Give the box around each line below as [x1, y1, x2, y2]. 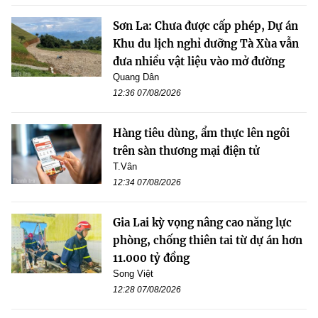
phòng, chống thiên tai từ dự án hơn [113, 233, 302, 247]
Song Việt [113, 268, 153, 279]
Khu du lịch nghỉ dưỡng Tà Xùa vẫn [113, 36, 299, 50]
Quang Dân [113, 71, 159, 82]
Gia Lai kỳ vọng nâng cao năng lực [113, 215, 292, 229]
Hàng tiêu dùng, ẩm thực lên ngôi [113, 126, 290, 140]
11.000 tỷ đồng [113, 251, 190, 265]
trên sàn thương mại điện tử [113, 143, 260, 158]
